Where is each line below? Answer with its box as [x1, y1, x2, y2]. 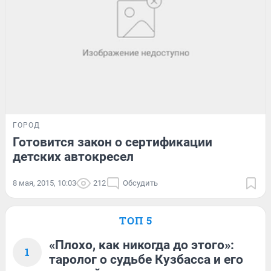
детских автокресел [13, 149, 134, 164]
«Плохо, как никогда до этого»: [49, 237, 234, 252]
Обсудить [123, 178, 158, 188]
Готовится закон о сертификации [13, 134, 212, 149]
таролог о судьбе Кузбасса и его [49, 252, 243, 267]
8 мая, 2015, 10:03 [13, 178, 76, 188]
